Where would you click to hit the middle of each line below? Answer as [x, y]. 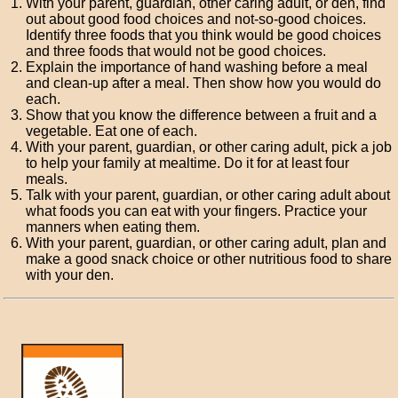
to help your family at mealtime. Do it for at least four [188, 163]
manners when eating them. [113, 227]
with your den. [70, 275]
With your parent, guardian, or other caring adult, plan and [207, 243]
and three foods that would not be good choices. [176, 51]
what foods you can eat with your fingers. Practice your [197, 211]
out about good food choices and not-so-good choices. [196, 19]
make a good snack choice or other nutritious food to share [209, 259]
